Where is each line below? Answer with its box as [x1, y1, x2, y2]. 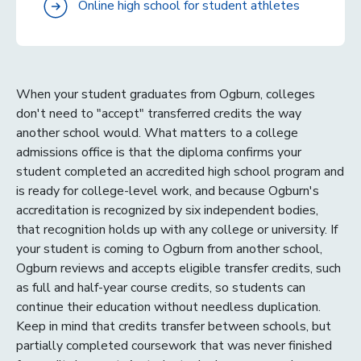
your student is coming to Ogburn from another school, [16, 239, 322, 258]
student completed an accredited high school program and [16, 162, 344, 180]
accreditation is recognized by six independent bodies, [16, 201, 318, 219]
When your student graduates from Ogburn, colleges [16, 85, 315, 103]
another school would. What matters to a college [16, 123, 298, 142]
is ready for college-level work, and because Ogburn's [16, 181, 319, 200]
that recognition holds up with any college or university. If [16, 220, 338, 239]
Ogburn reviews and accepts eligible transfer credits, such [16, 259, 341, 277]
